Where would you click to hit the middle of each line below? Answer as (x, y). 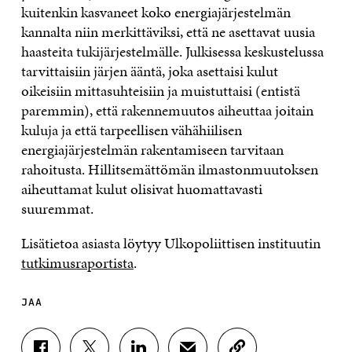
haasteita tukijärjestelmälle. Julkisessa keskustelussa (172, 52)
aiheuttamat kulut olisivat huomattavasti (141, 189)
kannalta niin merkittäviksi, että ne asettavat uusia (168, 32)
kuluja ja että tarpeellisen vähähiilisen (131, 130)
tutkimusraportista (77, 263)
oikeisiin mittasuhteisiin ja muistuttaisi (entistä (160, 91)
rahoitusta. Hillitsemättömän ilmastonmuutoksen (169, 170)
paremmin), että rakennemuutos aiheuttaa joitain (167, 111)
